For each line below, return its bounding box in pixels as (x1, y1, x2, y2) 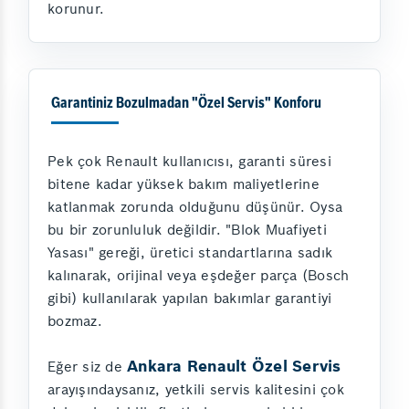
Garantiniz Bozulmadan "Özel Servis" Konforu (51, 97, 321, 112)
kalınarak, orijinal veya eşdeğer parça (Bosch (47, 267, 350, 285)
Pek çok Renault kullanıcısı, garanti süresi (47, 152, 331, 171)
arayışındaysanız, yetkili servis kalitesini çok (47, 381, 344, 399)
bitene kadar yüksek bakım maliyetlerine (47, 175, 320, 194)
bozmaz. (47, 312, 102, 330)
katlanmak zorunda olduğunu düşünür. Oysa (47, 198, 342, 216)
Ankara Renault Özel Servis (127, 356, 341, 377)
